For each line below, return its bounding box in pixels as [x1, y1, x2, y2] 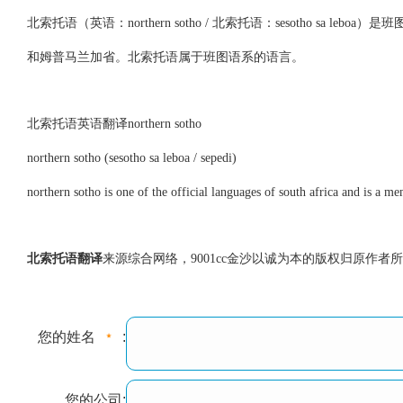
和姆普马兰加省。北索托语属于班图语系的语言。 [26, 50, 304, 64]
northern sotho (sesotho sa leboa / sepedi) [26, 151, 237, 165]
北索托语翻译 [26, 252, 103, 265]
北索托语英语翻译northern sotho [26, 117, 201, 130]
